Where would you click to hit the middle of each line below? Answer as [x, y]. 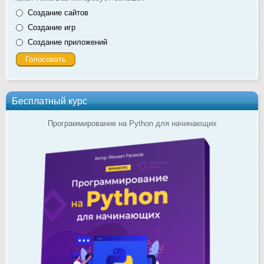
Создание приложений [67, 42]
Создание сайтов [58, 12]
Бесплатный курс [49, 100]
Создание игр [52, 27]
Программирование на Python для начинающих [132, 123]
